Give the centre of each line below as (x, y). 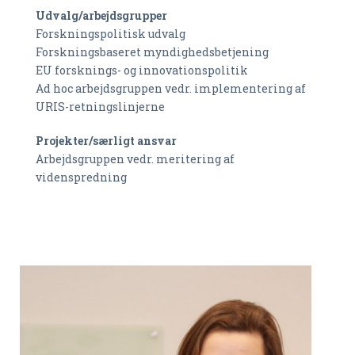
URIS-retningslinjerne (100, 107)
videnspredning (81, 177)
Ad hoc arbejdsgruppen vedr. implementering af (171, 88)
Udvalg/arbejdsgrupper (101, 15)
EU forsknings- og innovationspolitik (142, 70)
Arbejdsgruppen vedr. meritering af (135, 159)
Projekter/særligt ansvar (107, 141)
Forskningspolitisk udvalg (111, 34)
